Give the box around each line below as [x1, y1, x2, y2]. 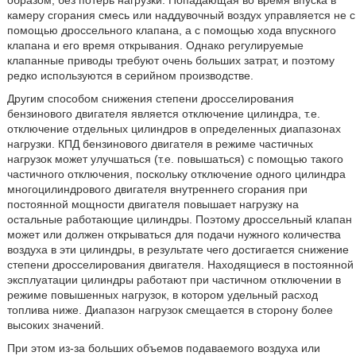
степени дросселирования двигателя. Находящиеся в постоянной [6, 258, 354, 271]
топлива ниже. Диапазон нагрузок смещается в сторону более [6, 304, 333, 316]
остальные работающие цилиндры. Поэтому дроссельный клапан [6, 213, 352, 226]
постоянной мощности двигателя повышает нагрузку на [6, 198, 299, 211]
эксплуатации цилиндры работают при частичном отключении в [6, 273, 341, 286]
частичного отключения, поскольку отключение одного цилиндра [6, 168, 346, 180]
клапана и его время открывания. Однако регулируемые [6, 39, 304, 52]
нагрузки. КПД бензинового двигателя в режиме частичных [6, 137, 313, 150]
